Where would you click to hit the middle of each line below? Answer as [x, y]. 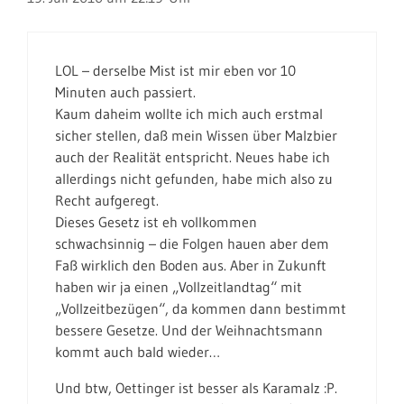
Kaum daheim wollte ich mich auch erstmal [189, 114]
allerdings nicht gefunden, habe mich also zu [194, 179]
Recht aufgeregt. [107, 200]
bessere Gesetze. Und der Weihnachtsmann [189, 330]
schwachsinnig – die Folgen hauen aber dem [192, 243]
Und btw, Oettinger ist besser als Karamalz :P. [196, 388]
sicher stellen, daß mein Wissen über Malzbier [196, 135]
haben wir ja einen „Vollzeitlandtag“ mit [179, 287]
